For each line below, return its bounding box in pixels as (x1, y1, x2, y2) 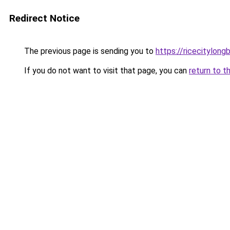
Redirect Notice (9, 12, 80, 24)
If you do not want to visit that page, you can (22, 66, 189, 75)
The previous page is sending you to (22, 46, 156, 56)
